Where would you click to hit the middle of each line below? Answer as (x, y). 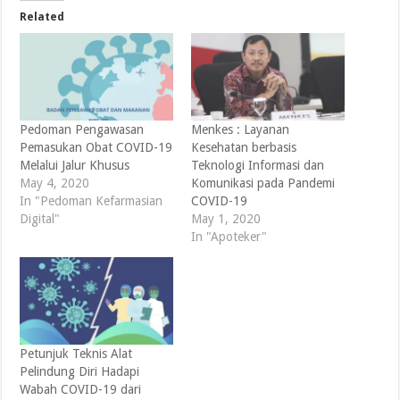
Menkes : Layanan (240, 129)
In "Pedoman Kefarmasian (92, 200)
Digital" (40, 218)
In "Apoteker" (229, 236)
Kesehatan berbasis (243, 147)
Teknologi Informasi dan (257, 165)
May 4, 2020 (55, 183)
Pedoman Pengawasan (82, 129)
